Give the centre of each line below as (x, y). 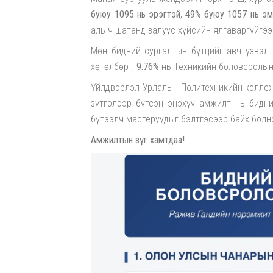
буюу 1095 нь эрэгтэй (136, 15)
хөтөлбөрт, (114, 67)
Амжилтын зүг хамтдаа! (138, 140)
